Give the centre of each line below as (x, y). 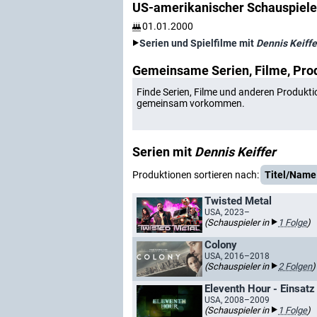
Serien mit (163, 152)
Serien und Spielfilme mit (198, 43)
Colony (221, 245)
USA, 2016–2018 (237, 256)
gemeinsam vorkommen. (191, 103)
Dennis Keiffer (235, 152)
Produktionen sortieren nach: (196, 175)
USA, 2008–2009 (237, 300)
